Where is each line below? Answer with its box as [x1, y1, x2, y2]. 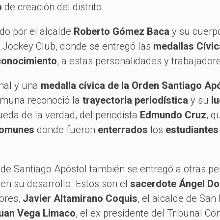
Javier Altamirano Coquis [23, 192, 137, 204]
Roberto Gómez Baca [71, 25, 172, 37]
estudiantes [165, 123, 219, 136]
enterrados [98, 123, 148, 136]
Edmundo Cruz [137, 109, 206, 121]
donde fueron [34, 123, 98, 136]
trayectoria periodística [80, 94, 191, 106]
